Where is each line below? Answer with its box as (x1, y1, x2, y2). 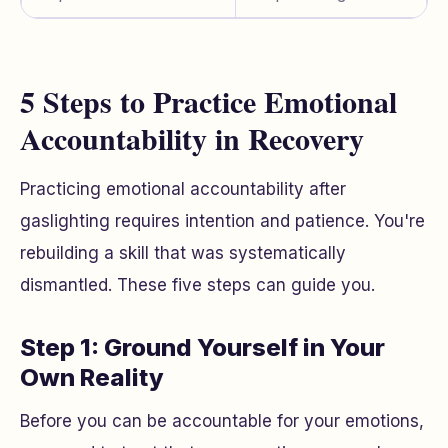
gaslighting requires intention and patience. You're (20, 211, 425, 231)
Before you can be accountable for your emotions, (20, 411, 424, 431)
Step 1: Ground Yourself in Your (20, 333, 385, 362)
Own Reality (20, 363, 164, 392)
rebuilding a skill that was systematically (20, 243, 346, 263)
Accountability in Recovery (20, 116, 364, 160)
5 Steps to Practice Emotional (20, 79, 397, 123)
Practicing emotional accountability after (20, 179, 346, 199)
